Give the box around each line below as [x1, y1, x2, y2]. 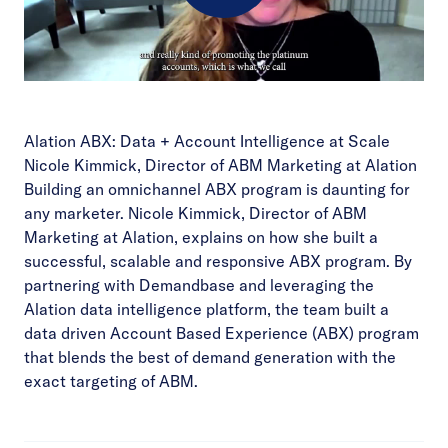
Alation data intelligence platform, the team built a [24, 299, 389, 319]
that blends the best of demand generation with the [24, 347, 396, 367]
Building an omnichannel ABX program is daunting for [24, 179, 410, 199]
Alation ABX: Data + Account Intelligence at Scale [24, 131, 390, 151]
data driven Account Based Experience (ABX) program [24, 323, 419, 343]
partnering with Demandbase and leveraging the [24, 275, 374, 295]
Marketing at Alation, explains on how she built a [24, 227, 378, 247]
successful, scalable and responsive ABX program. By [24, 251, 412, 271]
